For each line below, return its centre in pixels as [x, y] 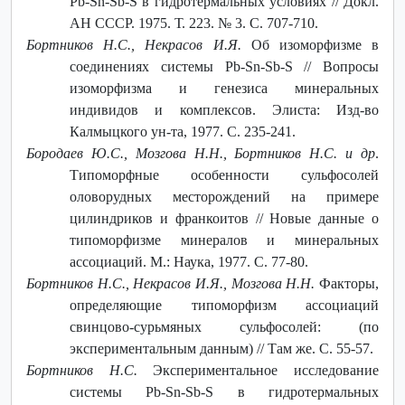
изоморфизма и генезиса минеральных [224, 88]
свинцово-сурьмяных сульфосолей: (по [224, 326]
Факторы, [347, 283]
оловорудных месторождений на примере [224, 196]
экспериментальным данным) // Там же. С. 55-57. [221, 348]
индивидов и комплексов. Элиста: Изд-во [224, 109]
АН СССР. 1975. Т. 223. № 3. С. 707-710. [194, 23]
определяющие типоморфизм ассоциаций [224, 305]
